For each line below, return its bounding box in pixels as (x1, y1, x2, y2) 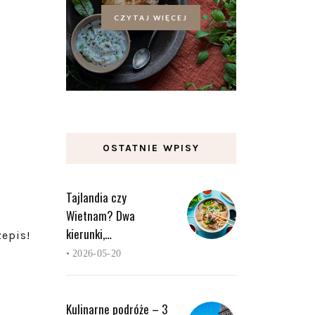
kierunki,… (65, 224, 112, 243)
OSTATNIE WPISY (102, 141, 200, 154)
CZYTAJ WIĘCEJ (114, 13, 188, 22)
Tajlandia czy (65, 188, 127, 206)
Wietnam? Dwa (65, 206, 135, 224)
